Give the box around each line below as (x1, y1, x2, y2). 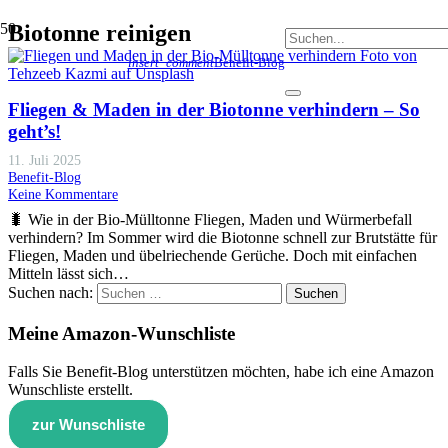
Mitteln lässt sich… (8, 264, 129, 282)
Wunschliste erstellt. (8, 381, 133, 399)
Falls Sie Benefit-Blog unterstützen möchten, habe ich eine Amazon (8, 363, 434, 381)
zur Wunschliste (32, 416, 145, 434)
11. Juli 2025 (8, 151, 81, 168)
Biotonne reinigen (8, 19, 191, 46)
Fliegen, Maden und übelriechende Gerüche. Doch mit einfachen (8, 246, 417, 264)
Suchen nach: (8, 283, 93, 301)
